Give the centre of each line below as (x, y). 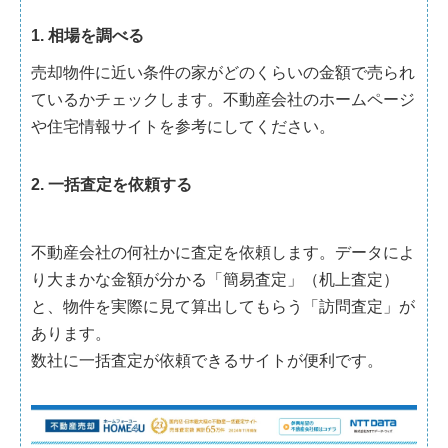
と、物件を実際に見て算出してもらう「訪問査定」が (223, 307)
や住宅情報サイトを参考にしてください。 (183, 127)
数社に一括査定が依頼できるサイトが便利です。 (207, 361)
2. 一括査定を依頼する (111, 185)
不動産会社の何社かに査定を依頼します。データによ (223, 253)
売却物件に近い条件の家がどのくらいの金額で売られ (223, 73)
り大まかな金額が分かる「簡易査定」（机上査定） (215, 280)
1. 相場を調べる (87, 36)
